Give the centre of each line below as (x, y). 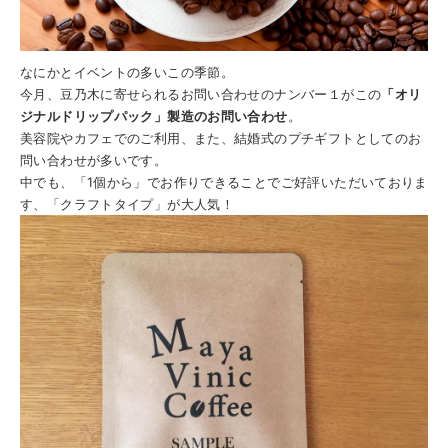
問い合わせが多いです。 (94, 159)
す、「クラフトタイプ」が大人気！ (127, 203)
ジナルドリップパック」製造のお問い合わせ (154, 115)
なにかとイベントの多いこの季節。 (127, 71)
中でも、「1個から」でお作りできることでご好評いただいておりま (224, 181)
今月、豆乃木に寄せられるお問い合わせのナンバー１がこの (201, 93)
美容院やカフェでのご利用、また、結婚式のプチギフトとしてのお (221, 137)
